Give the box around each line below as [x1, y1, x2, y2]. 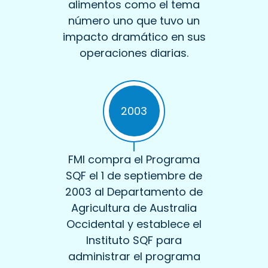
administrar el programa [68, 248, 200, 264]
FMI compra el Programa [68, 151, 200, 167]
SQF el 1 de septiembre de [66, 167, 202, 183]
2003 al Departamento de [65, 184, 203, 199]
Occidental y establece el [66, 216, 202, 232]
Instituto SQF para [86, 232, 182, 248]
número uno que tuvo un [68, 13, 200, 28]
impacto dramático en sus [62, 29, 206, 44]
